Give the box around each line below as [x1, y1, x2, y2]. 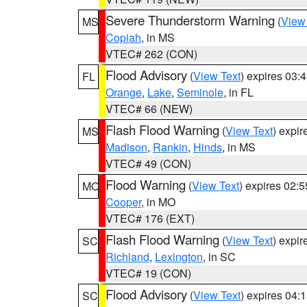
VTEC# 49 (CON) [106, 156, 191, 171]
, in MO [141, 194, 175, 210]
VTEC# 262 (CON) [106, 46, 197, 62]
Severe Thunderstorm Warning [106, 11, 275, 29]
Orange [106, 84, 142, 100]
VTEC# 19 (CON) [106, 265, 191, 281]
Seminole [177, 84, 223, 100]
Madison [106, 139, 147, 155]
